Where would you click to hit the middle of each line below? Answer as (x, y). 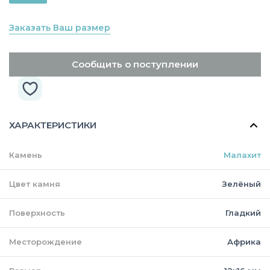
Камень (26, 155)
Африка (244, 241)
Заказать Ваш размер (60, 27)
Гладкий (243, 212)
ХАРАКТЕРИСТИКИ (53, 125)
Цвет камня (35, 184)
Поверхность (37, 212)
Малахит (242, 155)
